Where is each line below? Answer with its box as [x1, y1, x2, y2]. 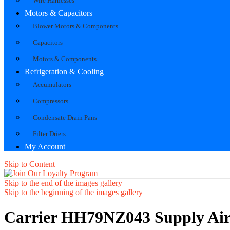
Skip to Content [4, 159, 55, 168]
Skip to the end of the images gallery [4, 178, 122, 187]
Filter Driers [33, 129, 66, 138]
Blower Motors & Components [33, 22, 118, 30]
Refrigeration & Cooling [25, 67, 104, 76]
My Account [25, 142, 65, 151]
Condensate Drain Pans [33, 113, 97, 121]
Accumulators [33, 80, 71, 88]
